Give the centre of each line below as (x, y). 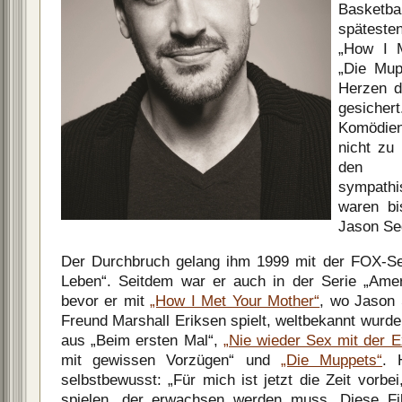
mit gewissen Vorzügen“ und (171, 360)
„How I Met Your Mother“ (235, 301)
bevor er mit (106, 301)
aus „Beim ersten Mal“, (142, 340)
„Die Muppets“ (332, 360)
